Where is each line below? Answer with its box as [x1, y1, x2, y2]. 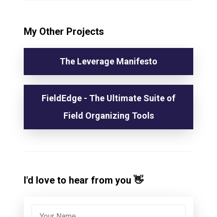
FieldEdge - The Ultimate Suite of [42, 93, 175, 103]
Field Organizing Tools [63, 110, 154, 121]
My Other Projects [24, 26, 104, 37]
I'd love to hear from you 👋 [24, 174, 143, 186]
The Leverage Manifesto [60, 56, 157, 66]
